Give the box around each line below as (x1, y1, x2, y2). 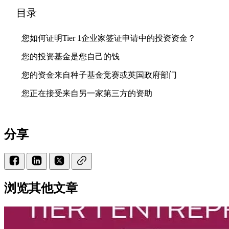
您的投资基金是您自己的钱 (21, 52, 120, 61)
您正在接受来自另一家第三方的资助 (21, 88, 152, 98)
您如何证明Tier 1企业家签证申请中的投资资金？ (21, 33, 196, 42)
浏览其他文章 (4, 181, 78, 195)
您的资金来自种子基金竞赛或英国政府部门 (21, 70, 177, 79)
